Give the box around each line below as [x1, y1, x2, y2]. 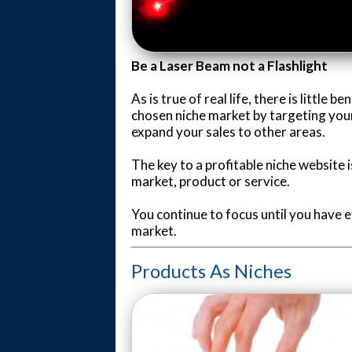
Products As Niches [131, 258, 291, 282]
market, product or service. [131, 172, 290, 189]
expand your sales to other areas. [131, 123, 325, 140]
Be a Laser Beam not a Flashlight [131, 57, 328, 74]
